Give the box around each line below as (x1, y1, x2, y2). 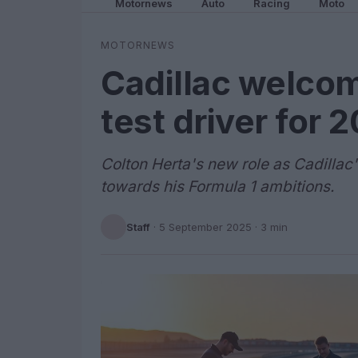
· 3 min (252, 220, 288, 233)
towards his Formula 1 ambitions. (101, 177, 334, 196)
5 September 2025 (159, 220, 252, 233)
